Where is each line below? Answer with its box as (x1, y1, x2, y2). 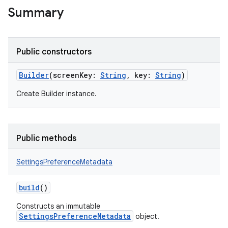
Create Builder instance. (16, 89, 97, 98)
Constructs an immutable (16, 202, 100, 211)
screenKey (53, 70, 92, 80)
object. (133, 212, 159, 221)
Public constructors (16, 47, 92, 57)
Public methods (16, 133, 76, 144)
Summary (8, 5, 64, 20)
